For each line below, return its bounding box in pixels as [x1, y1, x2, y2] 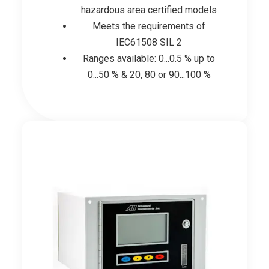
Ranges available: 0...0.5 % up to [83, 52, 215, 64]
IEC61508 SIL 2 [116, 36, 182, 48]
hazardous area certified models [81, 4, 217, 16]
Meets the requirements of [92, 20, 205, 32]
